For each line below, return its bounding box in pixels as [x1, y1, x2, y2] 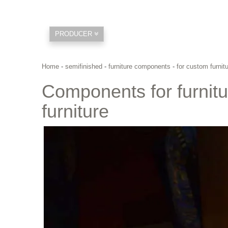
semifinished [65, 63, 102, 70]
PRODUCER [55, 30, 94, 38]
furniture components [108, 63, 170, 70]
